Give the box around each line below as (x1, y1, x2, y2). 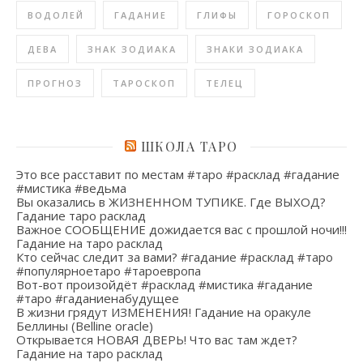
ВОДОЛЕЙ (28, 9, 84, 21)
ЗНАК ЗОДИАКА (88, 43, 177, 55)
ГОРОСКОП (267, 9, 331, 21)
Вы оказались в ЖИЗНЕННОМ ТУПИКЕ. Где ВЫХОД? (16, 194, 326, 210)
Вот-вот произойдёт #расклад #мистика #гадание (16, 276, 313, 293)
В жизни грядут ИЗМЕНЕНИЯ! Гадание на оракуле (16, 304, 311, 320)
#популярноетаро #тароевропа (16, 263, 201, 279)
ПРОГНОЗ (28, 77, 83, 89)
